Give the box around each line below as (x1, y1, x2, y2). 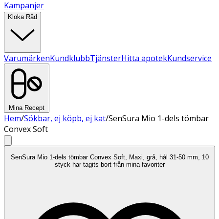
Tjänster (90, 53, 121, 64)
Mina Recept (9, 104, 44, 111)
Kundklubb (50, 53, 90, 64)
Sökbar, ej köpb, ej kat (24, 113, 106, 124)
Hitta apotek (121, 53, 167, 64)
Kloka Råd (8, 13, 37, 21)
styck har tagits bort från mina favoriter (54, 161, 165, 169)
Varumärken (4, 53, 50, 64)
